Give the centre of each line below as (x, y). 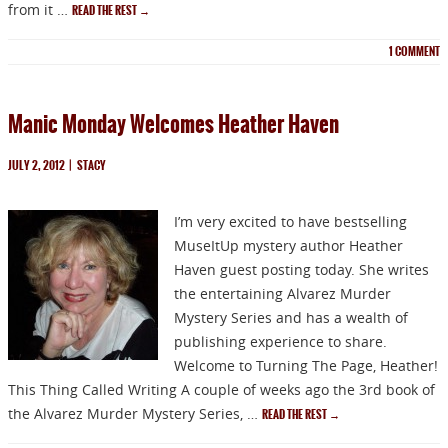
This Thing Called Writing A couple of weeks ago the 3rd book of (221, 390)
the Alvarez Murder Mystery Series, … (135, 414)
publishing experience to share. (280, 342)
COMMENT (416, 51)
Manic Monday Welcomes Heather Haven (173, 124)
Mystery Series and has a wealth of (291, 318)
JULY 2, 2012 (36, 166)
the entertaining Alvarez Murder (282, 294)
